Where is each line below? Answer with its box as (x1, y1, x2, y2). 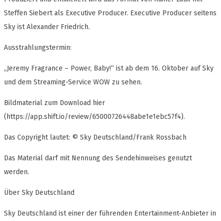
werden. (4, 168, 29, 177)
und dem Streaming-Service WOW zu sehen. (4, 78, 142, 87)
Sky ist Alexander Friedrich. (4, 23, 90, 32)
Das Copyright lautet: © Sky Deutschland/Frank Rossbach (4, 133, 186, 142)
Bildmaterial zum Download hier (4, 99, 105, 108)
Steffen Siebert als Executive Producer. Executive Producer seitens (4, 9, 217, 18)
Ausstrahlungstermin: (4, 43, 72, 52)
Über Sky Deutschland (4, 188, 74, 197)
